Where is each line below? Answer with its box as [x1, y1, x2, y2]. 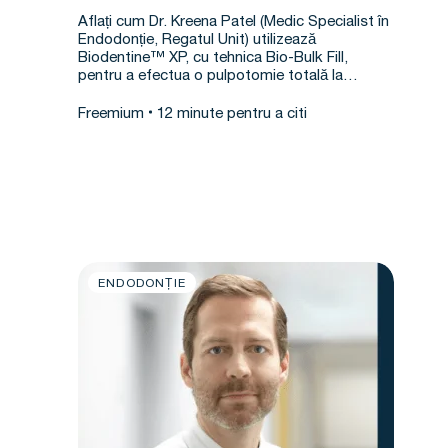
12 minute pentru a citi [157, 107, 307, 122]
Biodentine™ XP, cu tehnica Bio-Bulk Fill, [78, 51, 348, 66]
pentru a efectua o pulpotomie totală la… [78, 69, 358, 84]
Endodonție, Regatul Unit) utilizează [78, 33, 316, 48]
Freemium [78, 107, 144, 122]
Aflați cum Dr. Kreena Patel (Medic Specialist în [78, 15, 389, 30]
